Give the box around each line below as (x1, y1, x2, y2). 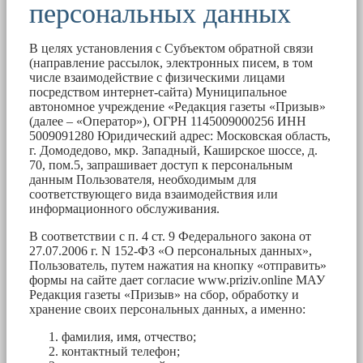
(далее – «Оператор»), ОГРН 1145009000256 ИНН (29, 113, 306, 128)
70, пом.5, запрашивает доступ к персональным (29, 157, 293, 172)
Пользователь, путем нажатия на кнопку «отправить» (29, 258, 327, 272)
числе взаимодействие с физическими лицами (29, 70, 285, 84)
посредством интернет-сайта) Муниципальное (29, 84, 287, 99)
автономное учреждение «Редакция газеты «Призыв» (29, 99, 326, 113)
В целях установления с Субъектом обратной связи (29, 41, 314, 55)
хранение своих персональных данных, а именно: (29, 301, 305, 316)
